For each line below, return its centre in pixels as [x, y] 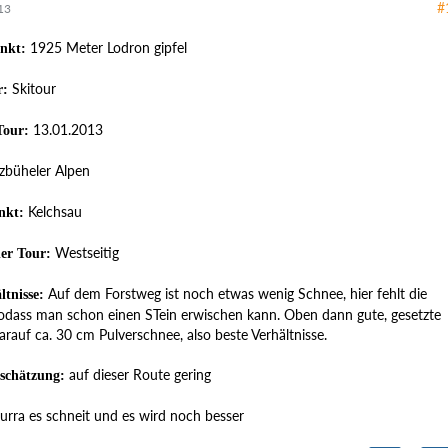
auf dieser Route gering [138, 374]
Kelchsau [53, 211]
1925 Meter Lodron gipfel [106, 47]
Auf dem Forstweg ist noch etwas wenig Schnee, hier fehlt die [235, 293]
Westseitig [85, 252]
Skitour [32, 88]
